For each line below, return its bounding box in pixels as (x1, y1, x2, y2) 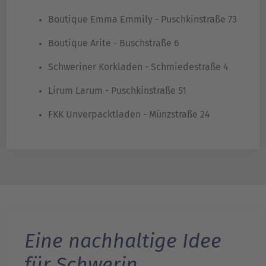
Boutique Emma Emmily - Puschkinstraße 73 (48, 14, 237, 26)
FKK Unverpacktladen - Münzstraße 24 (48, 109, 210, 121)
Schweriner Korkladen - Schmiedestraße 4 (48, 61, 229, 73)
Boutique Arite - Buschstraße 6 (48, 37, 179, 49)
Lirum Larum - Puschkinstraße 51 (48, 85, 186, 97)
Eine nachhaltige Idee (24, 229, 221, 254)
